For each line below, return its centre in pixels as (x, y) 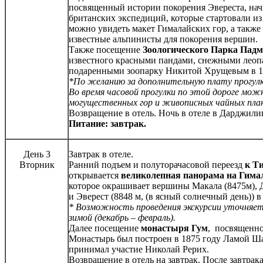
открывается (95, 176)
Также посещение (106, 50)
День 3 (37, 154)
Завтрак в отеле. (101, 154)
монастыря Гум (174, 228)
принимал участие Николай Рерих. (139, 249)
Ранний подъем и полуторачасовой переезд (157, 165)
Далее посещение (105, 228)
